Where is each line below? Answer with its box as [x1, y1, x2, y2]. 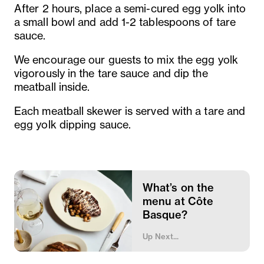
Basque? [143, 207, 187, 222]
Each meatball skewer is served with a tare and [14, 104, 246, 118]
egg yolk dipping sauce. [14, 117, 131, 131]
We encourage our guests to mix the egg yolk [14, 52, 238, 67]
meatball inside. [14, 80, 90, 94]
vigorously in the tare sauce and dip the [14, 66, 208, 80]
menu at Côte [143, 194, 214, 208]
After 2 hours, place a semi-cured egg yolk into [14, 1, 246, 15]
